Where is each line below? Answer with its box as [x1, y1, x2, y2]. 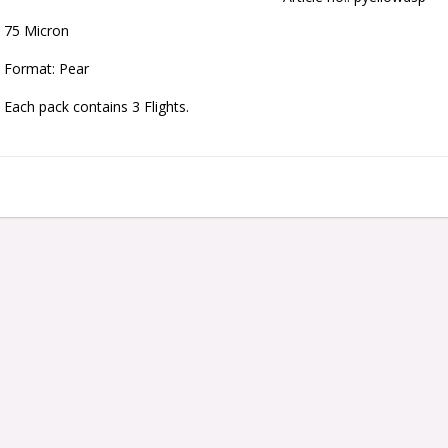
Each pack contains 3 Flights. [4, 97, 189, 116]
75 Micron [4, 21, 69, 40]
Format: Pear [4, 59, 89, 78]
